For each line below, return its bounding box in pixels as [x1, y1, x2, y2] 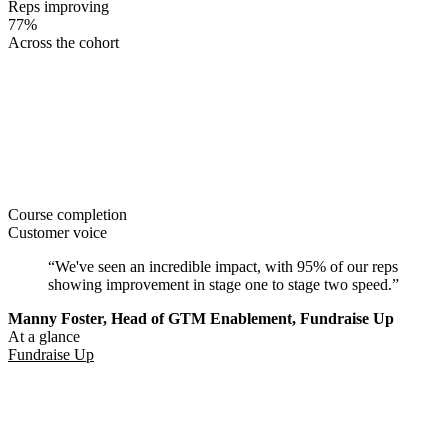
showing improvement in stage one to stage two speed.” [48, 275, 399, 293]
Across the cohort [8, 33, 119, 51]
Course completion [8, 205, 127, 223]
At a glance [8, 327, 80, 345]
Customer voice [8, 223, 107, 241]
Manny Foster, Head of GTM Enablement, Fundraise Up [8, 309, 394, 327]
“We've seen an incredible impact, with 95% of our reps [48, 257, 398, 275]
